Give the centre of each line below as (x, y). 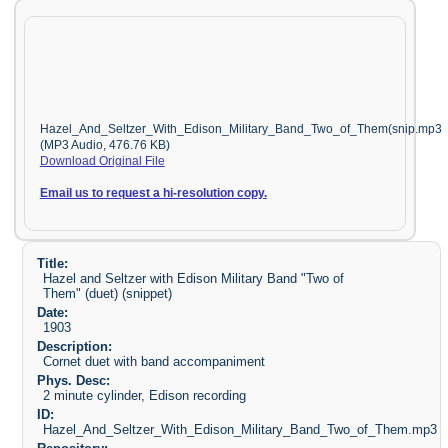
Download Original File (102, 160)
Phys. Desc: (73, 380)
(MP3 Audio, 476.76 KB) (104, 144)
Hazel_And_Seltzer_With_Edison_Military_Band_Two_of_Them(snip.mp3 (240, 128)
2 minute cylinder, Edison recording (145, 395)
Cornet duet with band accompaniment (154, 362)
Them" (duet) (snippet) (108, 294)
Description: (74, 347)
